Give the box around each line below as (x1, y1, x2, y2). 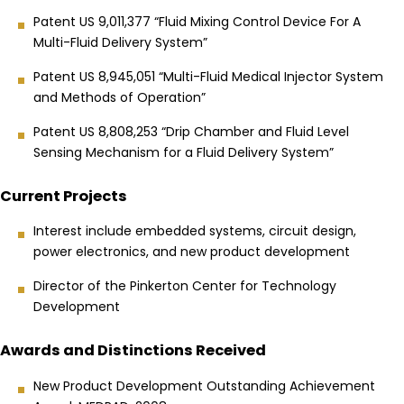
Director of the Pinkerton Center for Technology (33, 277, 336, 296)
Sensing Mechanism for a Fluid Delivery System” (33, 142, 334, 161)
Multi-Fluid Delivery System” (33, 32, 207, 51)
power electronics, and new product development (33, 243, 350, 262)
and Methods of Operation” (33, 87, 206, 106)
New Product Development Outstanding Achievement (33, 376, 375, 395)
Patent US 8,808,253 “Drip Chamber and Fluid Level (33, 122, 349, 141)
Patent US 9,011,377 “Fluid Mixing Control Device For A (33, 12, 361, 31)
